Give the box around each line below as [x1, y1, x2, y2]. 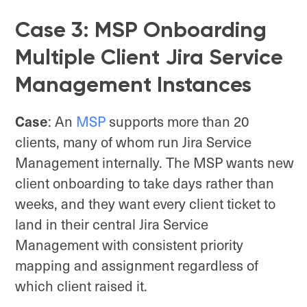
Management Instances [15, 71, 251, 98]
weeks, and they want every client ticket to [15, 194, 275, 214]
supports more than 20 [106, 112, 249, 132]
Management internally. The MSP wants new [15, 153, 294, 173]
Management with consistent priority [15, 235, 243, 255]
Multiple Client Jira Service [15, 44, 283, 71]
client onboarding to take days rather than [15, 173, 274, 193]
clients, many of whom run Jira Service [15, 132, 251, 152]
